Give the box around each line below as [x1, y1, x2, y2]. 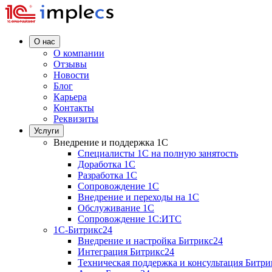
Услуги [34, 126, 59, 135]
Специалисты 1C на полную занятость [78, 148, 238, 158]
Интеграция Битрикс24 [78, 246, 174, 257]
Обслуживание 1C [78, 203, 154, 213]
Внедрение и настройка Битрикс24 [78, 236, 223, 246]
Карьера [53, 92, 87, 102]
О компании [53, 48, 104, 58]
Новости [53, 70, 89, 80]
